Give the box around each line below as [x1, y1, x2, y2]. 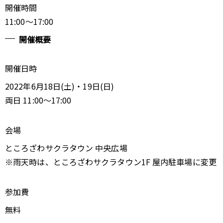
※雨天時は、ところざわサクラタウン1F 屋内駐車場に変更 [5, 156, 217, 168]
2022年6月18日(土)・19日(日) [5, 80, 114, 92]
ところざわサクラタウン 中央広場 [5, 142, 127, 154]
